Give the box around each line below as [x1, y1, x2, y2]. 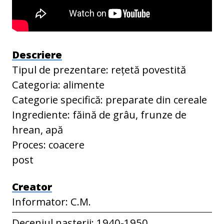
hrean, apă [12, 122, 63, 136]
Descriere [12, 47, 62, 61]
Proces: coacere [12, 137, 84, 151]
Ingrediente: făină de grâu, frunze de [12, 107, 186, 121]
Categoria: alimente [12, 77, 104, 91]
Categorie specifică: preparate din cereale [12, 92, 207, 106]
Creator [12, 179, 52, 193]
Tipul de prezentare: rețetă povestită [12, 62, 186, 76]
